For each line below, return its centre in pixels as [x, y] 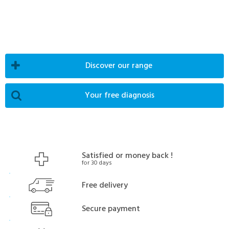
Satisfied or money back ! [128, 156]
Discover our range [121, 66]
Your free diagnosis [122, 96]
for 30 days [97, 163]
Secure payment [111, 209]
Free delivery [105, 186]
